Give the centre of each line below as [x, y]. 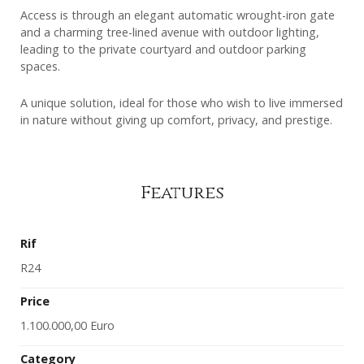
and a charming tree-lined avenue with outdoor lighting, [170, 32]
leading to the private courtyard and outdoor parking [163, 50]
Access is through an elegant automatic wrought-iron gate [178, 15]
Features [182, 193]
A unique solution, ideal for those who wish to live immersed [182, 103]
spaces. [40, 67]
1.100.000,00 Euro [67, 326]
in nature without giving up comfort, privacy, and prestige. [176, 120]
